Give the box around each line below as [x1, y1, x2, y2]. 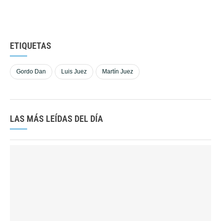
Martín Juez [102, 68, 133, 75]
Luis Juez [61, 68, 87, 75]
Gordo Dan [16, 68, 46, 75]
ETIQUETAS [10, 40, 51, 51]
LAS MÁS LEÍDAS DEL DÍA [10, 113, 103, 124]
